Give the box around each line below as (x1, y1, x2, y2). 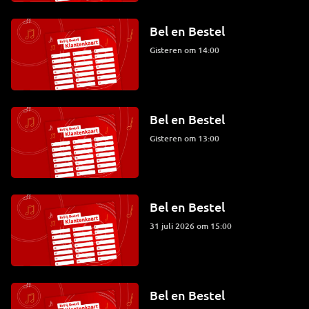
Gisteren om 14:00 (154, 43, 219, 56)
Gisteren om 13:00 (154, 132, 219, 144)
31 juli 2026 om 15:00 (154, 220, 232, 232)
